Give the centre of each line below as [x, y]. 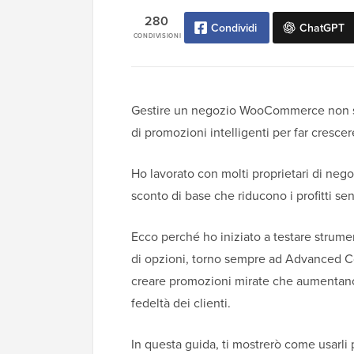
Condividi [234, 28]
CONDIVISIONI [157, 36]
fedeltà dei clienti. [181, 303]
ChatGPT [322, 28]
